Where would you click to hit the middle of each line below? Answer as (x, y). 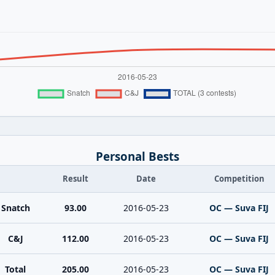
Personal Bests (137, 156)
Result (75, 179)
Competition (239, 179)
